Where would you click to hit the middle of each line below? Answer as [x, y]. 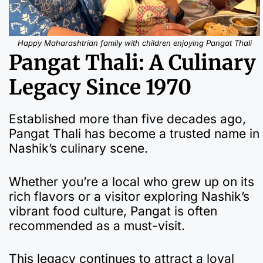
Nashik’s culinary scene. [78, 149]
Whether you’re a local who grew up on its [131, 181]
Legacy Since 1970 [100, 88]
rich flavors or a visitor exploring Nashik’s [129, 196]
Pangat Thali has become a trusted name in [134, 134]
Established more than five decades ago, [127, 119]
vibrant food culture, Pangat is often [113, 211]
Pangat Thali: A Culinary [132, 63]
